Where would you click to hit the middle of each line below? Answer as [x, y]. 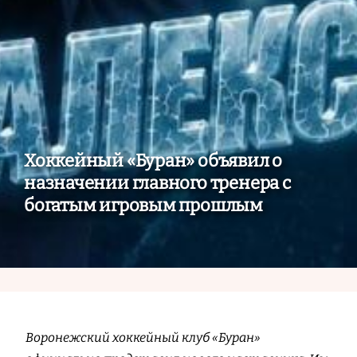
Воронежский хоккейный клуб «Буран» [143, 338]
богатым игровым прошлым [143, 205]
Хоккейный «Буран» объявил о [153, 160]
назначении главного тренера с [157, 182]
